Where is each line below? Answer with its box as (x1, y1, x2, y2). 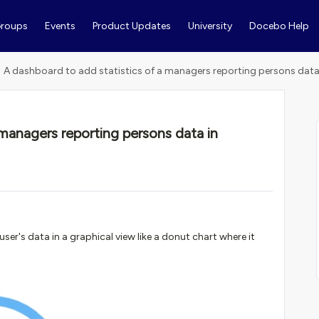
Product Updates (92, 20, 171, 32)
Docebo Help (249, 20, 309, 32)
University (187, 20, 232, 32)
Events (44, 20, 75, 32)
